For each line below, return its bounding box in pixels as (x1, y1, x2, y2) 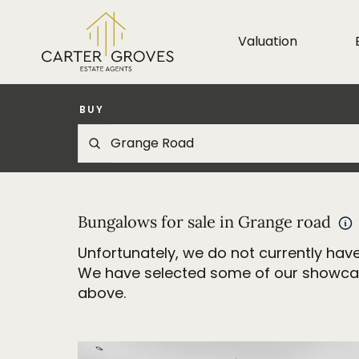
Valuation (238, 32, 297, 51)
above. (78, 283, 126, 303)
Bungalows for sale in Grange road (78, 212, 331, 232)
